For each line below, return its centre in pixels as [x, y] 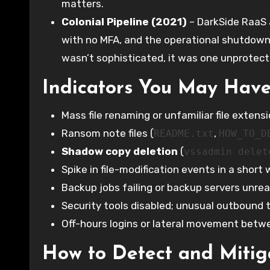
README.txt [184, 133]
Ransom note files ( [108, 133]
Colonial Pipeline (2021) [124, 21]
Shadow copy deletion [120, 151]
